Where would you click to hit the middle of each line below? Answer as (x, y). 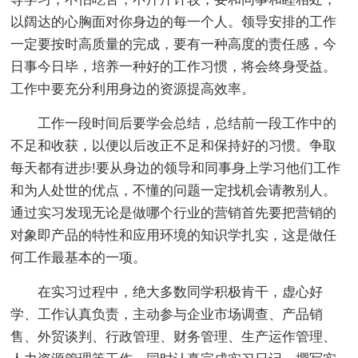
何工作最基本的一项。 (79, 257)
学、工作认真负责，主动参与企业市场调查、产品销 (167, 314)
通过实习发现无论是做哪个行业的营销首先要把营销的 (174, 213)
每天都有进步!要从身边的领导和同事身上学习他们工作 (176, 168)
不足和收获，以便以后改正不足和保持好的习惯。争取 (174, 145)
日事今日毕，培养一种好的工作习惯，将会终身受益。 (174, 66)
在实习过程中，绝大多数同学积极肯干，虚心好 (181, 292)
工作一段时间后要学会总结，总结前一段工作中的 (187, 123)
